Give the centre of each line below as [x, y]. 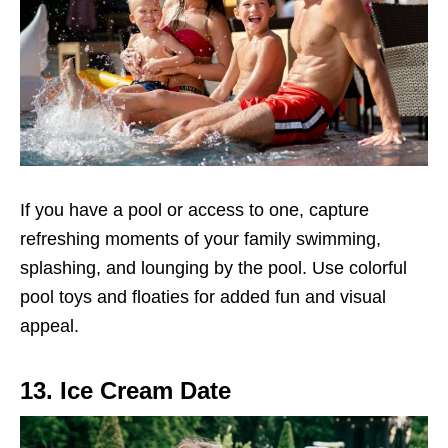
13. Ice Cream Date [125, 391]
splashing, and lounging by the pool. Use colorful [213, 268]
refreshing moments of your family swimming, [200, 239]
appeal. [49, 326]
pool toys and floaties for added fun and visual [203, 297]
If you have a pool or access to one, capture [194, 210]
